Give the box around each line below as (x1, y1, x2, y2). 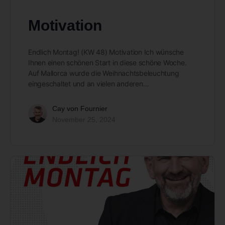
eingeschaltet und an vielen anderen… (28, 79, 149, 88)
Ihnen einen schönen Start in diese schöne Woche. (28, 58, 187, 67)
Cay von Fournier (52, 104, 107, 113)
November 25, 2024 (52, 115, 116, 124)
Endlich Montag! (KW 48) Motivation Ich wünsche (28, 47, 184, 56)
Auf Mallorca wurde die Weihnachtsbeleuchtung (28, 68, 179, 77)
